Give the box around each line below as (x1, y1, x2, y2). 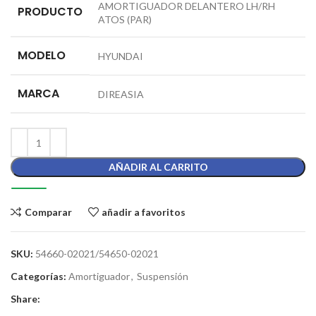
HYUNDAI (98, 50, 143, 63)
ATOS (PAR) (98, 13, 152, 26)
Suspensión (137, 270, 188, 283)
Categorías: (11, 270, 66, 283)
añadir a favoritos (102, 205, 186, 218)
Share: (11, 293, 40, 305)
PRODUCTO (18, 4, 83, 20)
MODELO (18, 47, 66, 64)
